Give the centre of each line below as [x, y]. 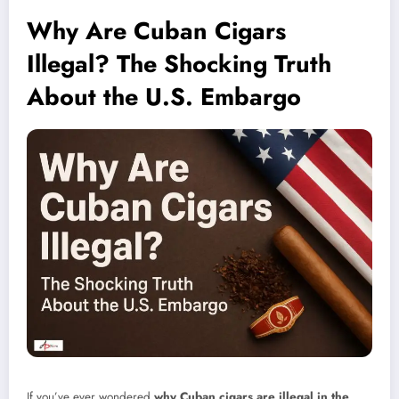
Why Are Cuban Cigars [156, 31]
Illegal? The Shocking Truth [179, 64]
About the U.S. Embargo [164, 97]
